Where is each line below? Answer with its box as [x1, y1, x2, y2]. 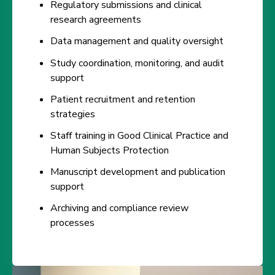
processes [50, 216, 95, 230]
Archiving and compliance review [50, 201, 189, 215]
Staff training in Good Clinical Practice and [50, 128, 229, 142]
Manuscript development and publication [50, 165, 226, 179]
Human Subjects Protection [50, 143, 169, 157]
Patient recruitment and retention [50, 92, 196, 106]
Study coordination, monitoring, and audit [50, 56, 225, 70]
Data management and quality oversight [50, 34, 229, 48]
